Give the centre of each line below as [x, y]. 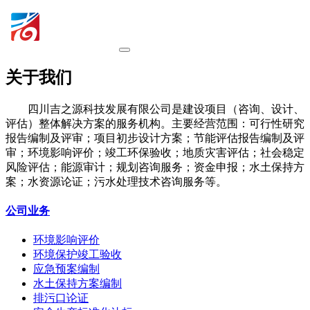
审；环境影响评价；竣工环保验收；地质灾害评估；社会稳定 [155, 152]
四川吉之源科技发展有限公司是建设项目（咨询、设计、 [166, 109]
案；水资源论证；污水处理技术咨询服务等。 [116, 181]
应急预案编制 [66, 269]
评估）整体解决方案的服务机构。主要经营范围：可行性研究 [155, 123]
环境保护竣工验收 [77, 255]
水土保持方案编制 [77, 284]
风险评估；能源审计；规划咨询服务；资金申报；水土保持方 [155, 167]
